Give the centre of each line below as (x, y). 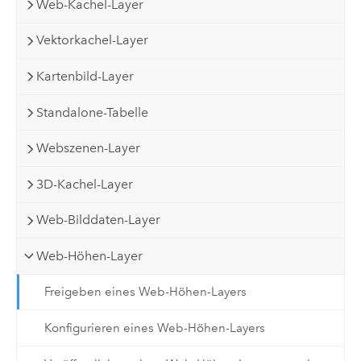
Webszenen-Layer (89, 148)
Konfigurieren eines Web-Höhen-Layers (154, 328)
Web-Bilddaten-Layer (99, 220)
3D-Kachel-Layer (85, 184)
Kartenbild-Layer (85, 77)
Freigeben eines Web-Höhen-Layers (145, 292)
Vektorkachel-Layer (93, 40)
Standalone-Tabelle (93, 112)
